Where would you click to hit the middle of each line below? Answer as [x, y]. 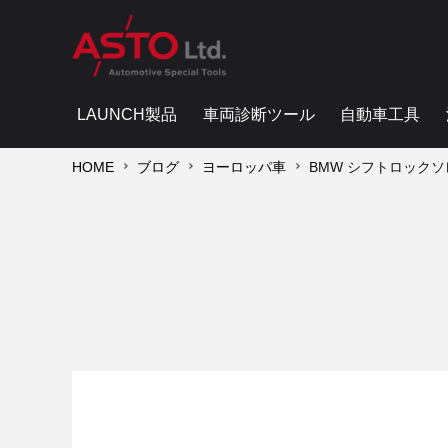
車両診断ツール [258, 114]
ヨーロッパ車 [244, 167]
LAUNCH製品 [127, 114]
